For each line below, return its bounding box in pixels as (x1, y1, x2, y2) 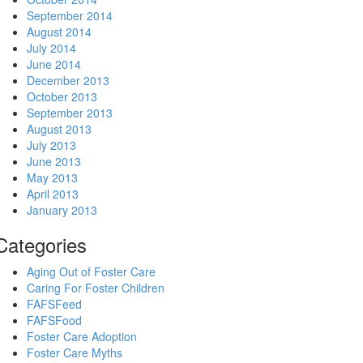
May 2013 (26, 169, 78, 186)
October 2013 (26, 88, 97, 105)
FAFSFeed (26, 296, 82, 313)
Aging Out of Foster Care (26, 263, 156, 280)
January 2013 (26, 202, 97, 219)
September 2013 (26, 105, 113, 122)
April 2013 (26, 186, 79, 203)
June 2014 (26, 56, 81, 73)
